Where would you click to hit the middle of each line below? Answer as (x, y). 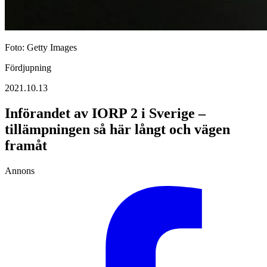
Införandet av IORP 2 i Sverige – (105, 113)
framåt (26, 145)
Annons (20, 170)
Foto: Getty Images (41, 47)
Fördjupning (28, 68)
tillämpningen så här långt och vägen (117, 129)
